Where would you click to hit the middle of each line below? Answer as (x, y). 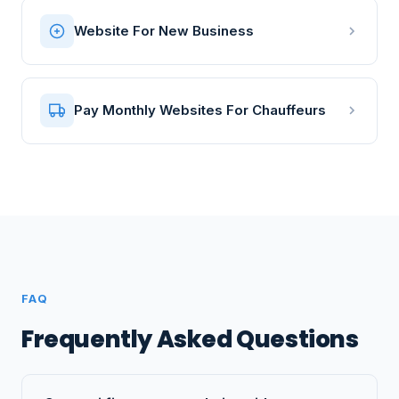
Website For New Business (164, 30)
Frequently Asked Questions (190, 338)
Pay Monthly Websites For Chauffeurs (200, 110)
